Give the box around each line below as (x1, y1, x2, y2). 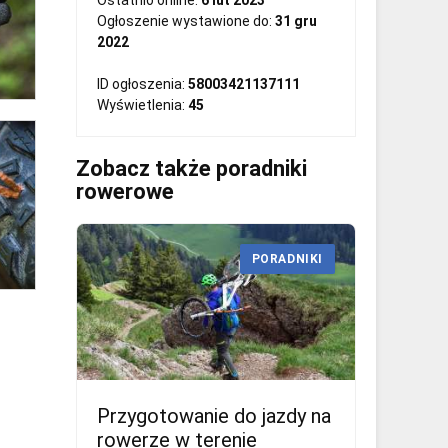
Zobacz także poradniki (76, 156, 307, 181)
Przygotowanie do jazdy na (97, 404, 331, 429)
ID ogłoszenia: (97, 76, 188, 92)
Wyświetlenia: (97, 97, 188, 113)
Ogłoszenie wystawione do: (97, 13, 275, 29)
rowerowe (76, 179, 174, 204)
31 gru (275, 13, 317, 29)
